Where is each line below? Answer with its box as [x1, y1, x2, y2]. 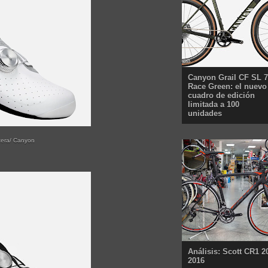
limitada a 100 [188, 100, 239, 109]
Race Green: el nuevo [188, 82, 267, 92]
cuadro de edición [188, 91, 255, 100]
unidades [188, 109, 222, 118]
